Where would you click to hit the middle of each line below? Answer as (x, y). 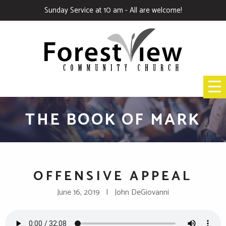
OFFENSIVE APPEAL (113, 177)
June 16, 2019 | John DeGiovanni (113, 193)
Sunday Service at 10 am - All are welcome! (113, 10)
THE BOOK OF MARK (113, 120)
